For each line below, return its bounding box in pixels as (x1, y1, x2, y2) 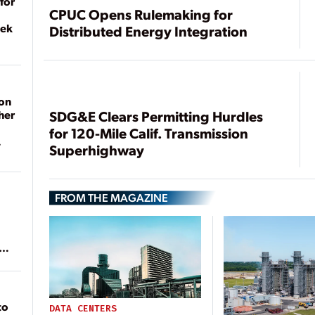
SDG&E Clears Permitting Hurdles (49, 107, 264, 126)
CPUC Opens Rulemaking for (49, 5, 233, 24)
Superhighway (49, 141, 145, 160)
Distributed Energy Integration (49, 22, 248, 41)
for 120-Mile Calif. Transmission (49, 124, 249, 143)
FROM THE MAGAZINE (55, 190, 169, 205)
